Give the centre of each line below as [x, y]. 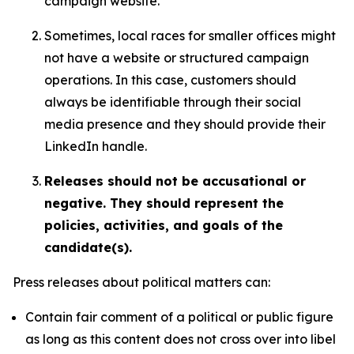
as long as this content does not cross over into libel [181, 339]
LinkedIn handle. [96, 146]
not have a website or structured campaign [177, 58]
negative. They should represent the [164, 203]
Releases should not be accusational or [175, 181]
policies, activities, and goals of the [164, 225]
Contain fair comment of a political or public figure [179, 317]
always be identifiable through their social [173, 102]
